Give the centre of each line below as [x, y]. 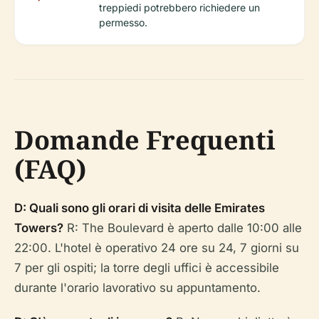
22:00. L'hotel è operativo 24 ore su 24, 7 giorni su [157, 247]
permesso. [123, 22]
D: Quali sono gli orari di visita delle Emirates [140, 208]
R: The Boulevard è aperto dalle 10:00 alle [183, 228]
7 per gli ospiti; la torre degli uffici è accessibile [147, 267]
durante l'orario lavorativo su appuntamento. [137, 287]
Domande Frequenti [145, 140]
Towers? [39, 228]
